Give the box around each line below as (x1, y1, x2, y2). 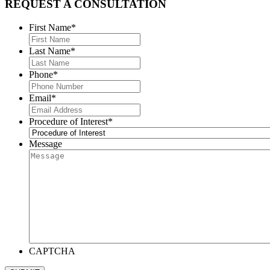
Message (29, 139, 62, 149)
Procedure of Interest (29, 116, 108, 127)
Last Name (29, 46, 71, 57)
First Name (29, 22, 71, 33)
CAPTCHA (29, 246, 75, 257)
